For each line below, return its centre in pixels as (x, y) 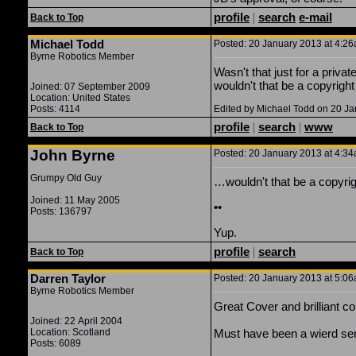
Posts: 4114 (55, 109)
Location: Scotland (70, 332)
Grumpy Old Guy (66, 178)
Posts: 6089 (56, 343)
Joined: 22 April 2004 (76, 321)
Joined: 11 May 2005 (75, 200)
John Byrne (73, 155)
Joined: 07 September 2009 (90, 87)
